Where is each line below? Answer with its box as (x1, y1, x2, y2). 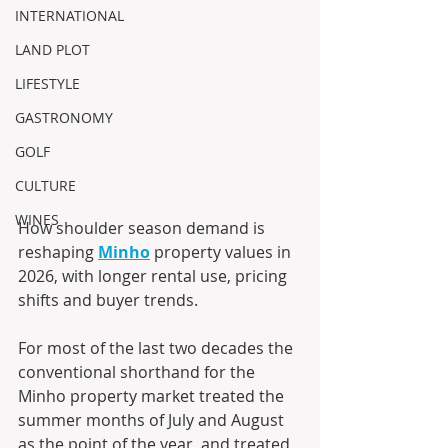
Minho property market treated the (18, 385, 288, 408)
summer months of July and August (18, 409, 288, 432)
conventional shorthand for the (18, 361, 259, 384)
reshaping (18, 241, 98, 264)
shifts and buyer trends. (18, 289, 198, 312)
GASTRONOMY (15, 108, 113, 127)
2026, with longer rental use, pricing (18, 265, 291, 288)
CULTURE (15, 176, 76, 195)
